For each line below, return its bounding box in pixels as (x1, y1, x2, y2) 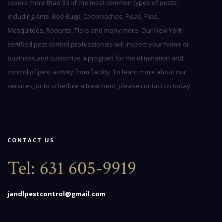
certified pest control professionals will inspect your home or (7, 40, 189, 49)
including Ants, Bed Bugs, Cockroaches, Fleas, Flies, (7, 12, 159, 21)
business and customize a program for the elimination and (7, 54, 183, 63)
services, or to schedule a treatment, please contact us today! (7, 81, 192, 91)
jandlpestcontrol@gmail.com (7, 189, 106, 199)
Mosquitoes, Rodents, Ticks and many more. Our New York (7, 26, 182, 35)
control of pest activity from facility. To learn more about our (7, 67, 186, 77)
